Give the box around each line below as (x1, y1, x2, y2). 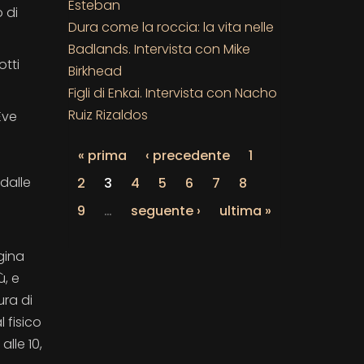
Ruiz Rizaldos (67, 105, 148, 124)
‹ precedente (145, 145, 230, 165)
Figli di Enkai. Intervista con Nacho (67, 83, 277, 102)
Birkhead (67, 61, 122, 80)
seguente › (130, 201, 201, 220)
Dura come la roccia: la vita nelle (67, 17, 274, 37)
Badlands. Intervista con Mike (67, 39, 250, 58)
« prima (77, 145, 127, 165)
